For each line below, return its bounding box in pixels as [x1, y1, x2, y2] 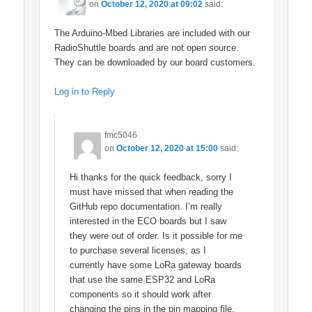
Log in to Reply [54, 86, 116, 97]
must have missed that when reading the [70, 186, 234, 197]
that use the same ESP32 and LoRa [70, 274, 216, 285]
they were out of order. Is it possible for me [70, 230, 243, 241]
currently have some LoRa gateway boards [70, 259, 242, 270]
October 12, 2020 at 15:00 [116, 143, 219, 153]
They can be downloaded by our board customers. [54, 57, 256, 68]
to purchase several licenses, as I [70, 244, 207, 256]
